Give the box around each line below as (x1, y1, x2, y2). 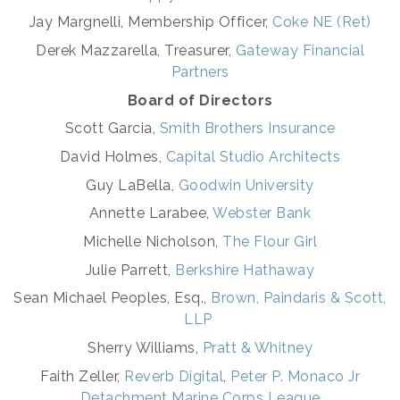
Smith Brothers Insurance (159, 120, 336, 137)
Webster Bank (212, 204, 312, 222)
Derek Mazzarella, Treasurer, (36, 42, 236, 60)
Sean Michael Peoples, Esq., (13, 289, 212, 307)
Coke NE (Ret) (272, 13, 371, 31)
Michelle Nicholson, (83, 233, 222, 251)
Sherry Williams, (87, 339, 203, 357)
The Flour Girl (222, 233, 317, 251)
